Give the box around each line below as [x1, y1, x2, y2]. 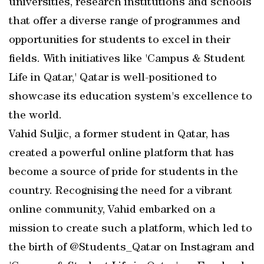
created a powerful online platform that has [9, 148, 234, 160]
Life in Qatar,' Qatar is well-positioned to [9, 72, 217, 84]
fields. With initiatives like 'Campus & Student [9, 54, 245, 65]
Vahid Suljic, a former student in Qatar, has [9, 129, 230, 141]
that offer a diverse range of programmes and [9, 16, 240, 28]
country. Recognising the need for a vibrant [9, 186, 232, 197]
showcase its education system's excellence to [9, 91, 252, 103]
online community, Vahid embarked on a [9, 204, 215, 216]
